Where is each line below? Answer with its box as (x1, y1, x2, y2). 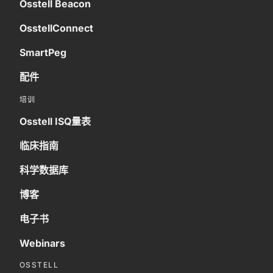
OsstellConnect (19, 21, 93, 34)
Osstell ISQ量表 (19, 115, 91, 127)
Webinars (19, 236, 65, 249)
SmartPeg (19, 46, 66, 58)
